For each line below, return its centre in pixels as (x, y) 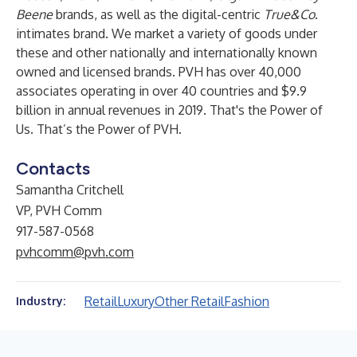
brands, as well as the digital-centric (158, 14)
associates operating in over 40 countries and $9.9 (161, 91)
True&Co (289, 14)
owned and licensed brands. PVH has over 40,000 (159, 72)
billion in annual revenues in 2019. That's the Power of (169, 110)
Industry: (41, 301)
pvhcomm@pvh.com (75, 252)
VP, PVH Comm (59, 210)
